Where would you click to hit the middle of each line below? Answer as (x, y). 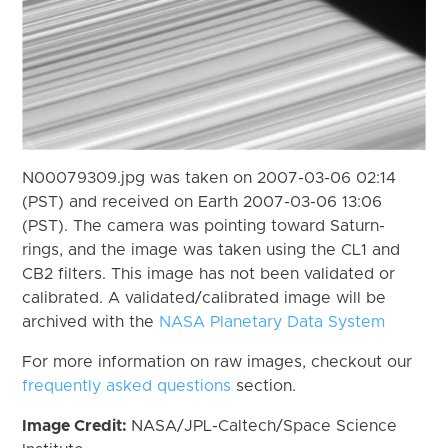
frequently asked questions (127, 385)
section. (264, 385)
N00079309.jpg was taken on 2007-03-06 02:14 (209, 177)
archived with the (91, 321)
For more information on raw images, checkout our (217, 361)
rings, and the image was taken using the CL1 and (211, 249)
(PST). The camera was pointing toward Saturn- (204, 225)
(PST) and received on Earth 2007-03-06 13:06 (202, 201)
